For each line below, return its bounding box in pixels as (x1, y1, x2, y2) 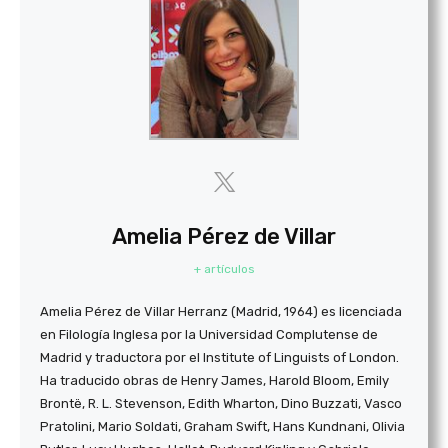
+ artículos (193, 261, 255, 276)
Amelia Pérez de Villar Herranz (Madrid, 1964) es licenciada (40, 303, 402, 319)
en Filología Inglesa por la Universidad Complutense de (40, 326, 378, 342)
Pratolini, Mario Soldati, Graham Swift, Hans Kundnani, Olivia (40, 418, 405, 434)
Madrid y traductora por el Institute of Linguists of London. (40, 349, 399, 365)
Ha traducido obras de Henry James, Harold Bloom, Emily (40, 372, 389, 388)
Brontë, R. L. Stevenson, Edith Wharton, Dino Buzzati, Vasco (40, 395, 402, 411)
